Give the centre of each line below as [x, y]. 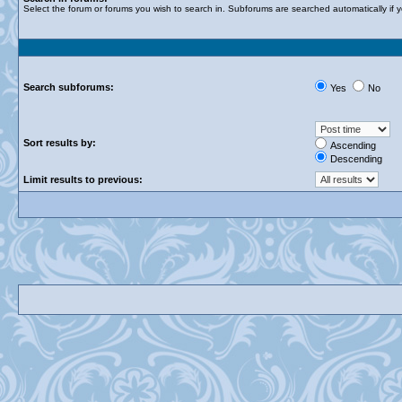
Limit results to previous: [83, 179]
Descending [356, 159]
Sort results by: [60, 143]
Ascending [353, 145]
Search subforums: [69, 87]
